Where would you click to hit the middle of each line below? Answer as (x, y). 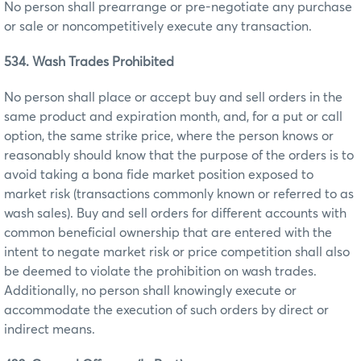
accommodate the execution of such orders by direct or (166, 310)
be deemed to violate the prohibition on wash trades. (160, 271)
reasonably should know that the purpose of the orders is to (179, 155)
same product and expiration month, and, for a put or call (173, 116)
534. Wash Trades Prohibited (89, 62)
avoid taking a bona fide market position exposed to (159, 174)
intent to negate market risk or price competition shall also (177, 252)
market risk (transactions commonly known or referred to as (179, 194)
